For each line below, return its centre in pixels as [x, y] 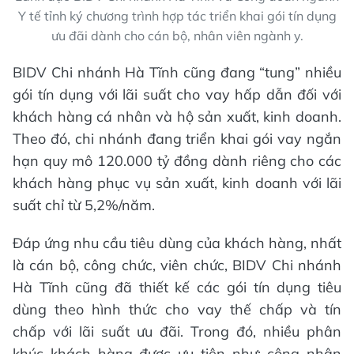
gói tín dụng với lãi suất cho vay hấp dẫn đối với [177, 94]
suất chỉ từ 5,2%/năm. [84, 205]
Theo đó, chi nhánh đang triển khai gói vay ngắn [177, 138]
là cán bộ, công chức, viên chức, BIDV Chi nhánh [177, 265]
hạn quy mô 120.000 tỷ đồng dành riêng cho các [177, 160]
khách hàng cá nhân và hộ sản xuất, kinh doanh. [177, 116]
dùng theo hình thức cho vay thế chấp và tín [177, 309]
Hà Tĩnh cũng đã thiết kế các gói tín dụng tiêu [177, 287]
